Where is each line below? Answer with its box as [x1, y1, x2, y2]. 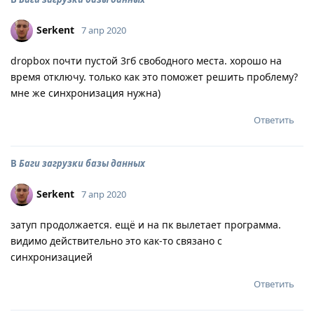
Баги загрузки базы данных [19, 157, 145, 170]
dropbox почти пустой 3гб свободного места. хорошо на [11, 54, 282, 67]
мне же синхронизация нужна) [11, 86, 161, 100]
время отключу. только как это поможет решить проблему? [11, 70, 298, 83]
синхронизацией [11, 250, 93, 264]
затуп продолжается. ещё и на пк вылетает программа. [11, 218, 281, 231]
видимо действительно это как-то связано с [11, 234, 222, 247]
